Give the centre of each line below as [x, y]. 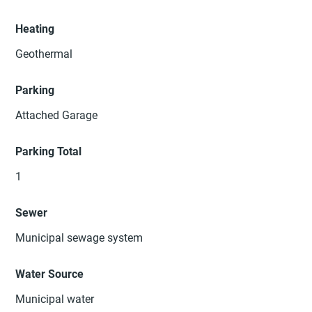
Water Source [50, 274]
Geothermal [44, 54]
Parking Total [49, 152]
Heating [35, 29]
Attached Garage [57, 116]
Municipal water [55, 299]
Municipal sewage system [79, 238]
